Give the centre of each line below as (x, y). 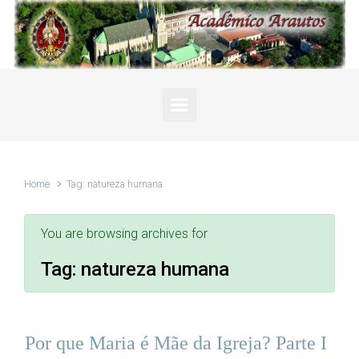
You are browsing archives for (124, 234)
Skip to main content (77, 20)
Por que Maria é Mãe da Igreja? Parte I (176, 343)
